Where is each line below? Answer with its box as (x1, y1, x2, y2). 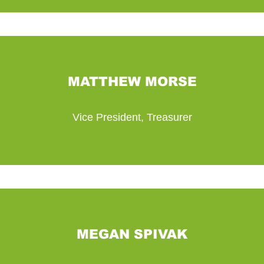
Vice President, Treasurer (72, 111, 192, 123)
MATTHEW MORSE (67, 74, 197, 89)
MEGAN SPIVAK (77, 227, 187, 242)
